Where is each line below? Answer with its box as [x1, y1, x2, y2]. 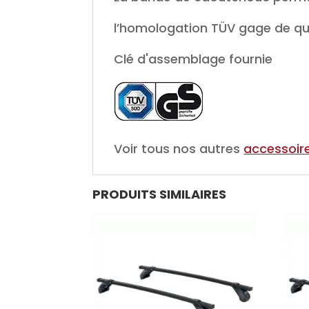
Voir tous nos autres [114, 140, 244, 158]
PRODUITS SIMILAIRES [92, 185, 227, 203]
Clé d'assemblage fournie [114, 50, 273, 68]
